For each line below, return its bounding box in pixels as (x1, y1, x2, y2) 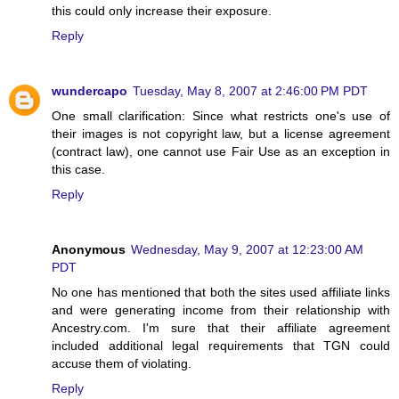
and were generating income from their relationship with (52, 302, 390, 317)
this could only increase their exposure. (52, 3, 272, 18)
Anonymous (52, 241, 126, 256)
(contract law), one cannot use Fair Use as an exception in (52, 143, 390, 159)
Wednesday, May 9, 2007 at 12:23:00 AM (131, 241, 363, 256)
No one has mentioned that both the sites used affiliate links (52, 284, 390, 299)
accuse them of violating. (52, 355, 191, 370)
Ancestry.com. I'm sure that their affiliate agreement (52, 320, 390, 335)
